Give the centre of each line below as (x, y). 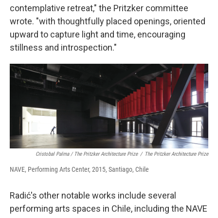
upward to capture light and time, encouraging (98, 35)
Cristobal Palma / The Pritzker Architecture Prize (87, 154)
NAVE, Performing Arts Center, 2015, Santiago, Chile (79, 170)
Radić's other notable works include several (93, 196)
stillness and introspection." (63, 48)
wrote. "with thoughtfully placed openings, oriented (108, 21)
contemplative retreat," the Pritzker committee (99, 8)
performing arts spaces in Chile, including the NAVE (109, 209)
